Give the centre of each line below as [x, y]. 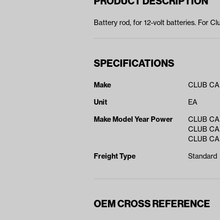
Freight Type [115, 156]
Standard [203, 156]
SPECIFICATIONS [134, 63]
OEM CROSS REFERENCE [152, 204]
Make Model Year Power [133, 120]
